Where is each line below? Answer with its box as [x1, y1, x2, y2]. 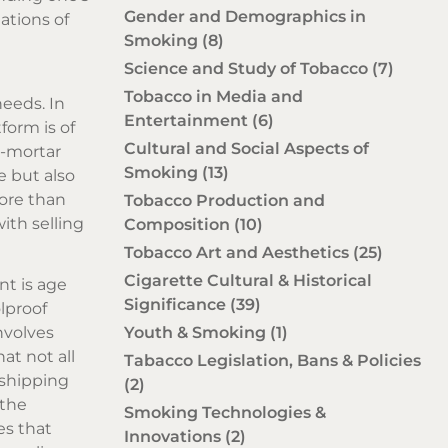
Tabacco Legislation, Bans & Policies [124, 350, 421, 370]
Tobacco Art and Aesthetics [124, 242, 353, 262]
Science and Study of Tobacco [124, 58, 372, 78]
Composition [124, 214, 234, 234]
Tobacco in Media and [124, 86, 303, 106]
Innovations [124, 426, 225, 446]
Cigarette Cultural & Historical [124, 270, 372, 290]
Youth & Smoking [124, 322, 270, 342]
